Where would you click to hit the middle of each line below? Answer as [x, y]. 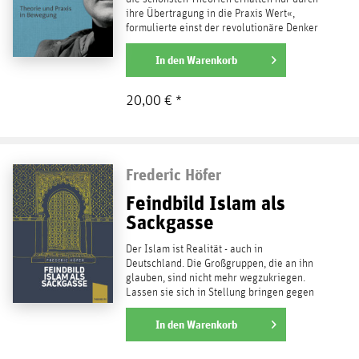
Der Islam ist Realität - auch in [194, 249]
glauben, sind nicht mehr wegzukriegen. [215, 278]
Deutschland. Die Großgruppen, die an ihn [219, 263]
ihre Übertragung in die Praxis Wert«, [210, 13]
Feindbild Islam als [205, 202]
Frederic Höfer [173, 174]
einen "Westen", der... [173, 307]
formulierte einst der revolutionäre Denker [222, 28]
